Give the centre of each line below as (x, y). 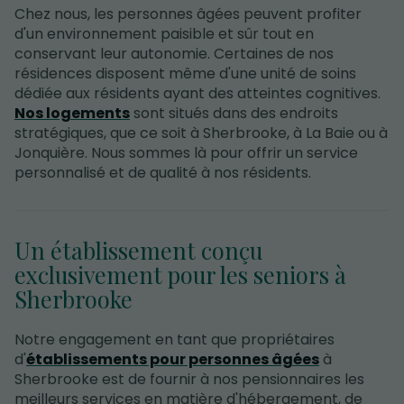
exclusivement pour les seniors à (180, 275)
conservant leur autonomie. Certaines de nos (174, 53)
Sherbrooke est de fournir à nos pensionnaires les (189, 380)
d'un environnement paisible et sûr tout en (164, 33)
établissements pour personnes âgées (173, 360)
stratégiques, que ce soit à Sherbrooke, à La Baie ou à (201, 133)
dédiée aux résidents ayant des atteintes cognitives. (197, 93)
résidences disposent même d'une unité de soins (185, 73)
